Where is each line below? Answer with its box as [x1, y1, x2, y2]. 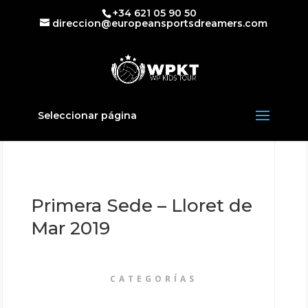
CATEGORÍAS [110, 273, 198, 285]
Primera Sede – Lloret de [30, 195, 252, 217]
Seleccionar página [37, 109, 137, 122]
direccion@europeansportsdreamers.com [52, 16, 268, 30]
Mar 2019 [30, 217, 110, 239]
